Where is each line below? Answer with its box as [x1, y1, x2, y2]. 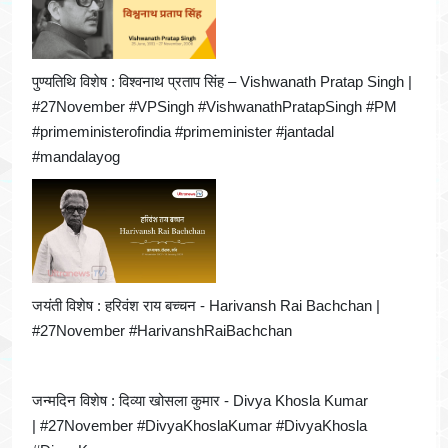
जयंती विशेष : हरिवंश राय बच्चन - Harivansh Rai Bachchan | [32, 296, 380, 314]
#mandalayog [32, 148, 120, 166]
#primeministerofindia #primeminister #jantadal [32, 123, 334, 141]
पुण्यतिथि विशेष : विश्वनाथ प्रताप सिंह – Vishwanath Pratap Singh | [32, 73, 412, 91]
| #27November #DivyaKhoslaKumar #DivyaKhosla [32, 416, 367, 434]
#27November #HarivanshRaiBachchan [32, 321, 292, 339]
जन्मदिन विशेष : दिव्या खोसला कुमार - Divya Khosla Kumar [32, 391, 368, 409]
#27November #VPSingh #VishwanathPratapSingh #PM [32, 98, 397, 116]
